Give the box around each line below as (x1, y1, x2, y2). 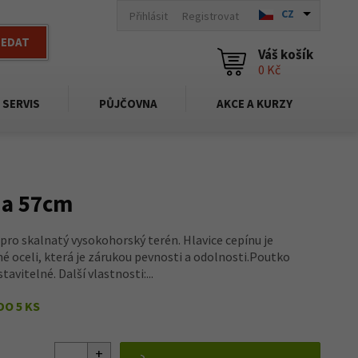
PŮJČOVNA (99, 96, 157, 111)
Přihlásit (129, 8, 168, 23)
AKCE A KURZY (217, 96, 292, 111)
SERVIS (2, 96, 40, 111)
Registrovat (182, 8, 239, 23)
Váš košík (258, 46, 313, 63)
